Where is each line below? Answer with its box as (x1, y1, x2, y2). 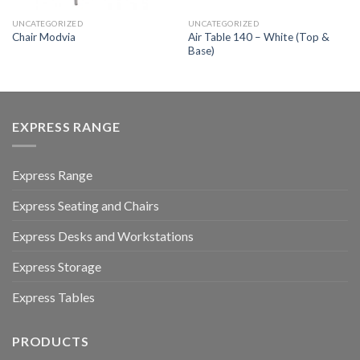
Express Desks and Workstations (12, 228, 194, 244)
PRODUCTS (12, 333, 89, 350)
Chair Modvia (11, 31, 76, 44)
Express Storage (12, 259, 101, 275)
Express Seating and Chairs (12, 198, 159, 214)
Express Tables (12, 289, 95, 305)
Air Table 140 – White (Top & (187, 30, 329, 43)
